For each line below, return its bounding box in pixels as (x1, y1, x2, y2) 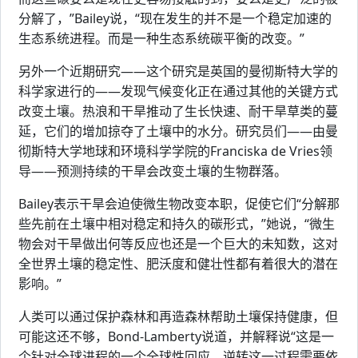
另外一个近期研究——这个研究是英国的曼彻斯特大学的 (18, 62, 338, 81)
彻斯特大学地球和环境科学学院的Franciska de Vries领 (18, 142, 332, 161)
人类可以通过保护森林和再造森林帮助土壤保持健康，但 (18, 308, 338, 326)
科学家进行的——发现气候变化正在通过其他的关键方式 (18, 82, 338, 101)
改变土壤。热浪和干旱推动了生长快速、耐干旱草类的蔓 (18, 102, 338, 121)
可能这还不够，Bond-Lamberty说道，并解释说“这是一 (18, 328, 334, 346)
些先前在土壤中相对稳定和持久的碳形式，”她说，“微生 (18, 215, 335, 233)
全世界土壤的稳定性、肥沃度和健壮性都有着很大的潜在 (18, 255, 338, 273)
